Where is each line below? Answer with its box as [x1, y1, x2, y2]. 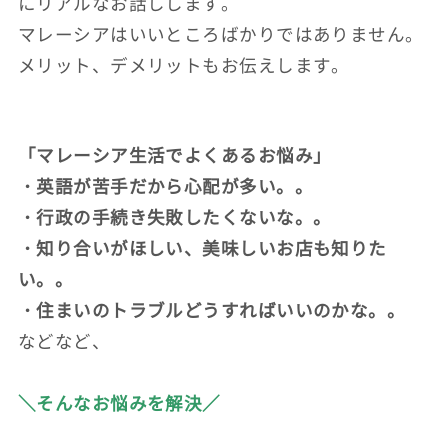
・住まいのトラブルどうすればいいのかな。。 [17, 296, 406, 323]
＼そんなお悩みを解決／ [17, 389, 221, 416]
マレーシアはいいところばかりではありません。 [17, 20, 424, 47]
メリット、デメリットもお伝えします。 [17, 51, 350, 78]
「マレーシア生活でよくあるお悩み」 [17, 141, 332, 168]
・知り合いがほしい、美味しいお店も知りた [17, 234, 387, 261]
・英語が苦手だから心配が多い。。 [17, 172, 313, 199]
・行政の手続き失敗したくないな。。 [17, 203, 332, 230]
